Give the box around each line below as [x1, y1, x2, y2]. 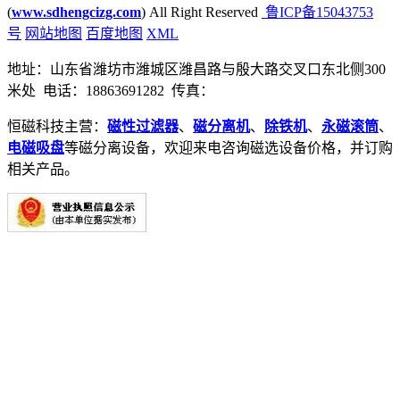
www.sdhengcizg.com [12, 4, 141, 21]
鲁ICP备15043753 [262, 4, 373, 21]
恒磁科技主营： [7, 119, 107, 135]
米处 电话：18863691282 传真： [7, 83, 218, 99]
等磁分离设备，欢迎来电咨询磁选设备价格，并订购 [64, 140, 393, 156]
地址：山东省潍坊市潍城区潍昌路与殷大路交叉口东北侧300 [7, 62, 386, 78]
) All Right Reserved [141, 4, 262, 21]
